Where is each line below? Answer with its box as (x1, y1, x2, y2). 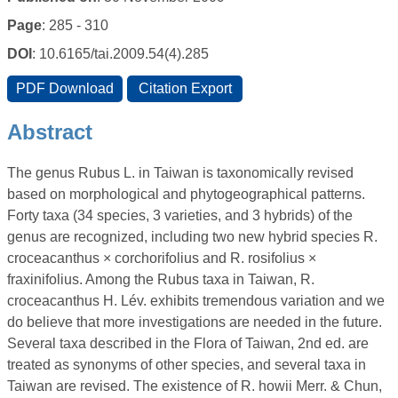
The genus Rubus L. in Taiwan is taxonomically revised (7, 165, 354, 181)
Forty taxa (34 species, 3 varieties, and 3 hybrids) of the (7, 208, 353, 224)
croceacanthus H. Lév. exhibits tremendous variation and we (7, 293, 385, 309)
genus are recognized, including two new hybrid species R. (7, 229, 378, 245)
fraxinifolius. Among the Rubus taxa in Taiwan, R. (7, 272, 314, 288)
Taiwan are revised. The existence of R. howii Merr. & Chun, (7, 378, 382, 394)
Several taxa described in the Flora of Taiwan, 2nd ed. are (7, 336, 369, 352)
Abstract (7, 120, 92, 145)
